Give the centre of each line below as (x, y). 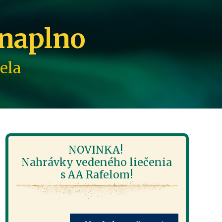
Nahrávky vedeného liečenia (97, 162)
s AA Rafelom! (97, 175)
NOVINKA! (97, 150)
